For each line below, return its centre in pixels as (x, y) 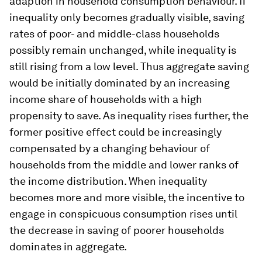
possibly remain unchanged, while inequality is (123, 50)
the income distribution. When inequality (108, 181)
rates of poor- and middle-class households (114, 34)
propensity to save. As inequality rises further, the (129, 116)
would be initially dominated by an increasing (120, 83)
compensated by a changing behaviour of (110, 149)
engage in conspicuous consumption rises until (123, 214)
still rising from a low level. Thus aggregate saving (129, 67)
